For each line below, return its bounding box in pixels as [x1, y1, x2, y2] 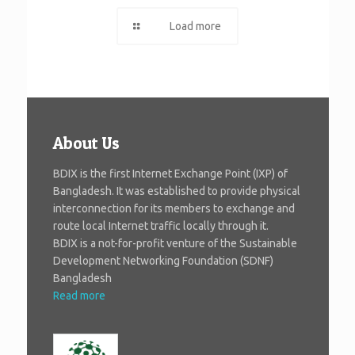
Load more [170, 20, 222, 33]
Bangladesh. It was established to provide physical [53, 185, 300, 198]
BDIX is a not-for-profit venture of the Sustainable [53, 237, 297, 250]
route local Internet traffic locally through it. [53, 219, 269, 233]
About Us [53, 133, 120, 154]
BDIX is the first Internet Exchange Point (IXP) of [53, 167, 288, 181]
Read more [53, 289, 105, 303]
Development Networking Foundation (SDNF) [53, 254, 273, 268]
